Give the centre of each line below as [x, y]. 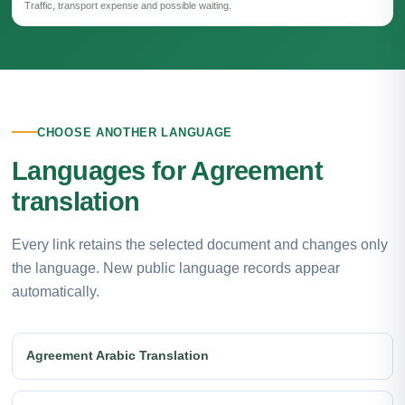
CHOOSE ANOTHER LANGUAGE [135, 132]
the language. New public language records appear [176, 268]
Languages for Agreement [167, 170]
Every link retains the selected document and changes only [200, 244]
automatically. [56, 291]
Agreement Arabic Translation [118, 356]
